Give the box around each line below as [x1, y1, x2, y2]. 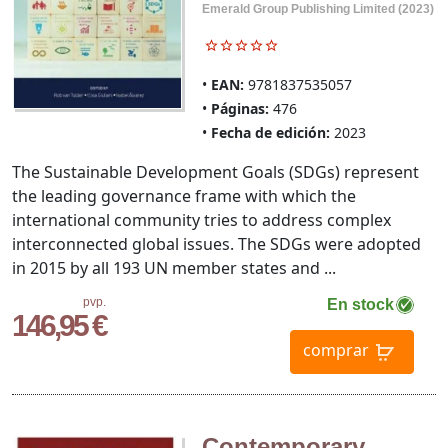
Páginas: [210, 99, 269, 119]
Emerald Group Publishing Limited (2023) [201, 2, 434, 17]
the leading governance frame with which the [12, 185, 356, 208]
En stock [326, 296, 394, 314]
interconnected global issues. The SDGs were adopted [12, 233, 421, 256]
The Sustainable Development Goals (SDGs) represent [12, 161, 419, 184]
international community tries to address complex [12, 209, 391, 232]
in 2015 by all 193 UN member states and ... [12, 257, 336, 280]
